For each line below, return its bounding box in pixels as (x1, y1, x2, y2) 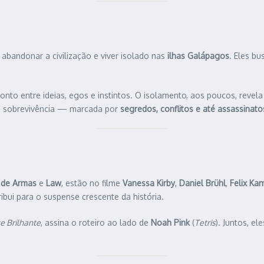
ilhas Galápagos (167, 51, 229, 61)
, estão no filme (61, 178, 123, 189)
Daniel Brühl (179, 178, 226, 189)
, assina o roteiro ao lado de (41, 217, 151, 228)
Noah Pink (151, 217, 190, 228)
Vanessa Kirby (123, 178, 175, 189)
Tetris (194, 217, 216, 228)
